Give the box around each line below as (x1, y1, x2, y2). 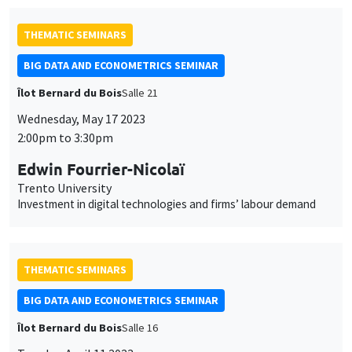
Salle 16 (122, 321, 158, 335)
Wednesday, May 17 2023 (17, 111, 145, 127)
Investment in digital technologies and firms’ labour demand (17, 196, 316, 212)
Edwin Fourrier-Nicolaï (17, 159, 185, 180)
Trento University (17, 180, 112, 196)
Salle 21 (122, 86, 158, 101)
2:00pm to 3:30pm (17, 130, 113, 146)
